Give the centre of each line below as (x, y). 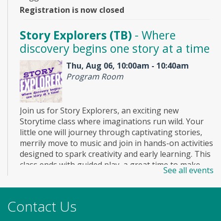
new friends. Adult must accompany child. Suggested (116, 176)
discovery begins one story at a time (115, 48)
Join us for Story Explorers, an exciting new (99, 111)
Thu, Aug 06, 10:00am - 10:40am (128, 65)
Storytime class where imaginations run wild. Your (112, 122)
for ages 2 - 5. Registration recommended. (97, 187)
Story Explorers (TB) (76, 35)
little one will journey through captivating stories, (111, 132)
